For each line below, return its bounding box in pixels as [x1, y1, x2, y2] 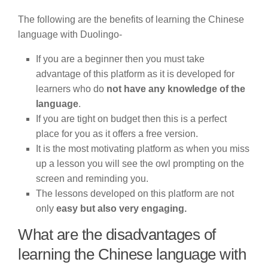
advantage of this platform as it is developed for [36, 68, 234, 79]
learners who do [36, 83, 106, 94]
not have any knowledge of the [106, 83, 245, 94]
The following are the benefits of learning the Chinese [18, 14, 244, 25]
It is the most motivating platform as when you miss [36, 143, 249, 154]
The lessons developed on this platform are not [36, 188, 234, 199]
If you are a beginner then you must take [36, 53, 205, 64]
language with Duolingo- [18, 29, 122, 39]
